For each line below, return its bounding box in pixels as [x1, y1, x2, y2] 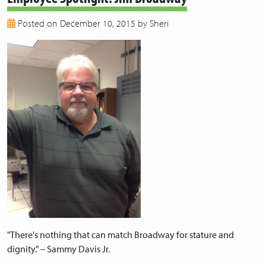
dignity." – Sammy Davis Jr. [7, 242, 110, 255]
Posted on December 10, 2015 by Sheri [15, 17, 169, 29]
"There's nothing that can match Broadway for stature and [7, 228, 234, 240]
